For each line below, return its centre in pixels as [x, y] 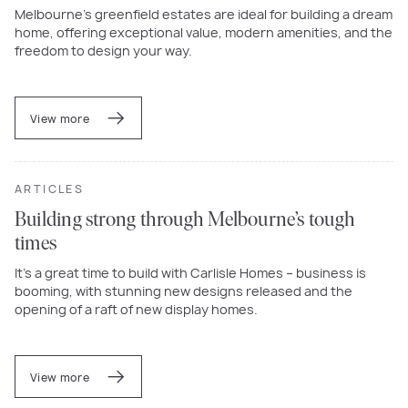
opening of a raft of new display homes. [136, 309]
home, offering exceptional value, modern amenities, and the [204, 32]
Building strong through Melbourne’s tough [185, 220]
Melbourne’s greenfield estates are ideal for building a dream [204, 14]
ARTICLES [50, 189]
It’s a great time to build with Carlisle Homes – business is [190, 272]
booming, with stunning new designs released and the [184, 291]
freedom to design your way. [103, 50]
